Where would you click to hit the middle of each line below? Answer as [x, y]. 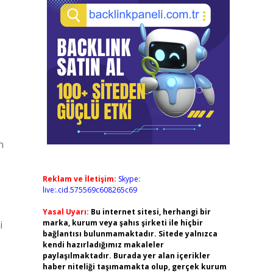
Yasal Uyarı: [66, 212]
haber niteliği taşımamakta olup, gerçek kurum [134, 267]
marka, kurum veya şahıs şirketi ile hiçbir [122, 223]
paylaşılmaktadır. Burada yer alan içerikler [126, 256]
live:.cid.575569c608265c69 [90, 190]
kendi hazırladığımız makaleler [103, 245]
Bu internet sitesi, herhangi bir [151, 212]
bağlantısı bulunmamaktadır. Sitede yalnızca [130, 234]
